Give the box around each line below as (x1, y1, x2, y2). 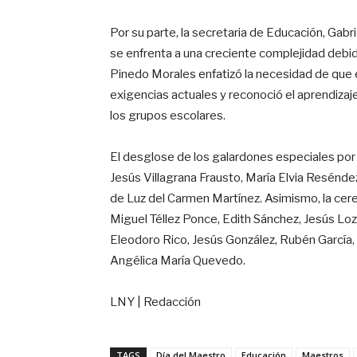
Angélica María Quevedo (110, 253, 243, 268)
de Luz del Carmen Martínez (110, 190, 260, 206)
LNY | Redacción (110, 294, 201, 309)
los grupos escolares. (110, 108, 226, 123)
